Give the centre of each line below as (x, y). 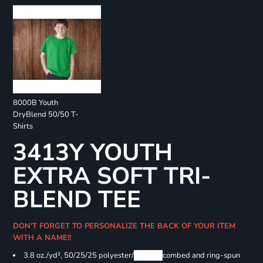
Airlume (148, 256)
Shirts (23, 127)
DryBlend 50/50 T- (45, 115)
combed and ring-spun (201, 256)
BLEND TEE (77, 200)
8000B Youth (35, 103)
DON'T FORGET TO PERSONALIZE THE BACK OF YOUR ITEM (124, 226)
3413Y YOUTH (92, 153)
